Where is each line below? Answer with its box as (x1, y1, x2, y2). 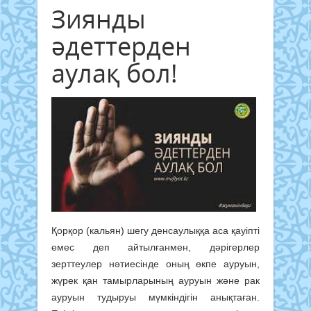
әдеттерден (51, 28, 191, 63)
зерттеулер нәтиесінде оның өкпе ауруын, (51, 258, 260, 269)
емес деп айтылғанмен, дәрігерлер (51, 241, 260, 253)
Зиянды (51, 1, 146, 36)
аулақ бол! (51, 56, 178, 90)
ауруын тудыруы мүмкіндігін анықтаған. (51, 291, 260, 303)
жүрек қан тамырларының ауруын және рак (51, 274, 260, 286)
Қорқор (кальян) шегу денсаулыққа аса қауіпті (51, 224, 260, 236)
